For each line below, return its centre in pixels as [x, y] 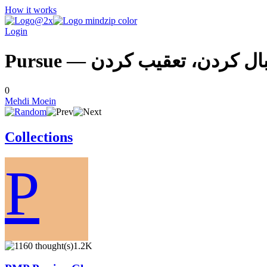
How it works [31, 10]
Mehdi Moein [30, 101]
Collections [39, 137]
